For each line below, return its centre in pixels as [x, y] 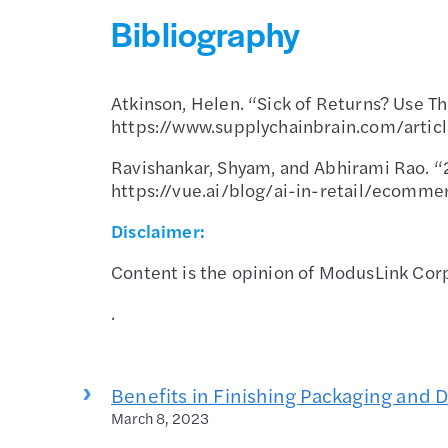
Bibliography [206, 32]
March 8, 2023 [160, 417]
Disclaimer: [158, 230]
